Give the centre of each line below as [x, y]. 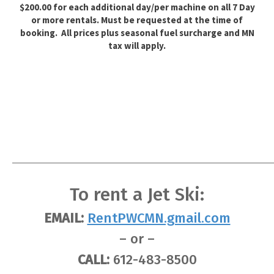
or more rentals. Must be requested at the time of [137, 20]
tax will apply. [137, 46]
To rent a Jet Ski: [137, 195]
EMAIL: [64, 218]
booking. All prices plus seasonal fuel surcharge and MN [137, 33]
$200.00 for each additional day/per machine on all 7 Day [137, 7]
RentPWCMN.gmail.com [159, 218]
